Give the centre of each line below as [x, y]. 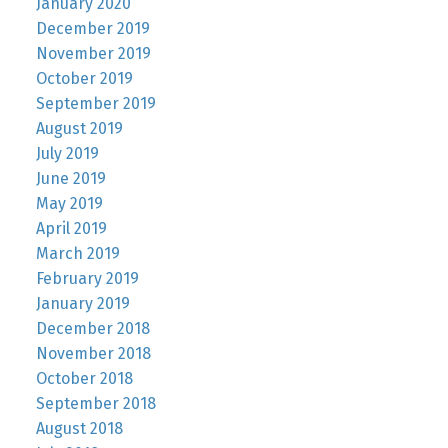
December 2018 [92, 329]
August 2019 [79, 129]
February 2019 [87, 279]
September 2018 [95, 404]
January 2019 [82, 304]
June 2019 [70, 179]
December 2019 [92, 29]
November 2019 [93, 54]
